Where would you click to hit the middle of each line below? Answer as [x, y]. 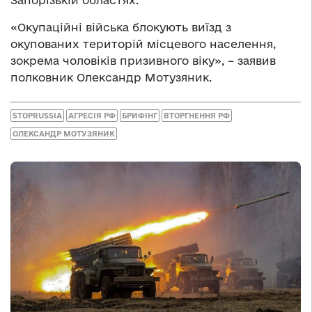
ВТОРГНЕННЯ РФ [197, 116]
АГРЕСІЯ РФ [92, 116]
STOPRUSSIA [37, 116]
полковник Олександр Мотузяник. [111, 77]
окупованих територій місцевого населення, [143, 44]
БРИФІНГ [140, 116]
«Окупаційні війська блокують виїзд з [121, 27]
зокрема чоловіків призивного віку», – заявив [143, 60]
